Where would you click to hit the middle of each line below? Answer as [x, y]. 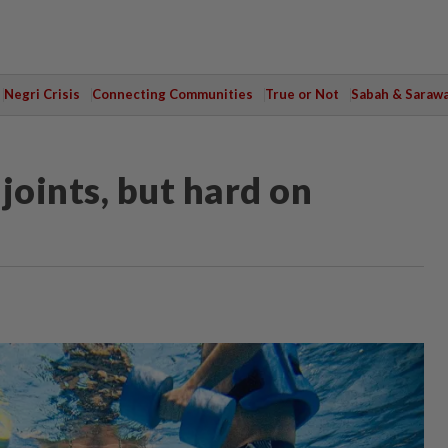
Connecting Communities [172, 94]
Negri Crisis [41, 94]
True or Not [301, 94]
